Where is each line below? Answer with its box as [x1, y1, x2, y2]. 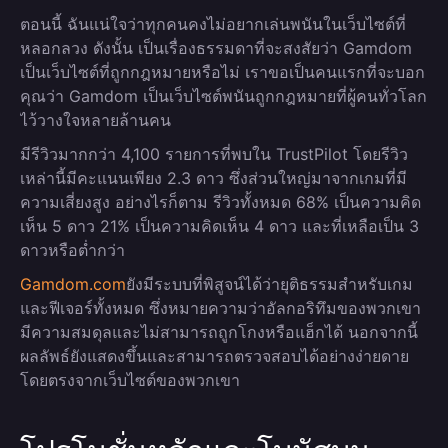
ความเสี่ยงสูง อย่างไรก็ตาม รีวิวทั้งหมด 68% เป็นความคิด [20, 192, 421, 212]
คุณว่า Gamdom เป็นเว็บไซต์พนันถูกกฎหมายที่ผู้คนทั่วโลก [20, 86, 427, 106]
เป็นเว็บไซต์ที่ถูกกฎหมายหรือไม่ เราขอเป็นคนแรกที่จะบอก [20, 62, 425, 82]
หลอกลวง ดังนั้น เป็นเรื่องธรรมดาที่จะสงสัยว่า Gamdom [20, 38, 412, 58]
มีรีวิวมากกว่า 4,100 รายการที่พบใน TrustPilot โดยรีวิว [20, 144, 408, 164]
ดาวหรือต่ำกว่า [20, 240, 125, 260]
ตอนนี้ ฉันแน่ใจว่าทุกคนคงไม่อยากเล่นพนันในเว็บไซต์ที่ [20, 14, 406, 34]
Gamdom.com [20, 274, 126, 294]
